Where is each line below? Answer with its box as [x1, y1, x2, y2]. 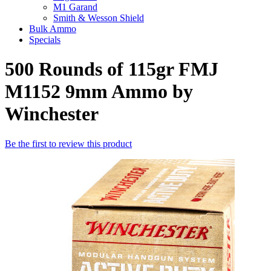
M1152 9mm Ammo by [5, 80, 193, 103]
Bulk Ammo [29, 24, 76, 34]
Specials [29, 34, 60, 45]
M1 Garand [53, 2, 97, 12]
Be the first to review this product [5, 138, 132, 149]
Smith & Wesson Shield [53, 13, 144, 23]
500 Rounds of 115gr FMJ [5, 58, 218, 80]
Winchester [5, 103, 99, 125]
